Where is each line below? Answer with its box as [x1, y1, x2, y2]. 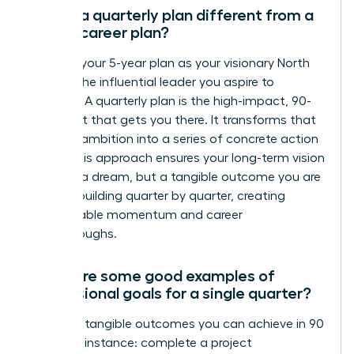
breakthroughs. [29, 227, 117, 240]
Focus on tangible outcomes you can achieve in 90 [29, 317, 324, 330]
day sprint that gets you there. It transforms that [29, 113, 316, 126]
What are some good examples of [29, 267, 275, 284]
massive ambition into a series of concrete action [29, 132, 318, 145]
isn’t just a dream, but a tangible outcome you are [29, 170, 321, 183]
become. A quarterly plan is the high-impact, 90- [29, 94, 311, 107]
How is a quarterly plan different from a [29, 6, 314, 23]
